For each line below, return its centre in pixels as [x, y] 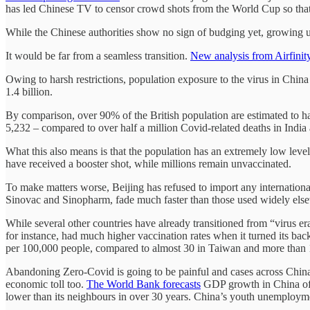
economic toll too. [46, 284]
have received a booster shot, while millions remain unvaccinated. [148, 163]
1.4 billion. [29, 91]
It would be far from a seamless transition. [98, 55]
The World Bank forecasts [144, 284]
